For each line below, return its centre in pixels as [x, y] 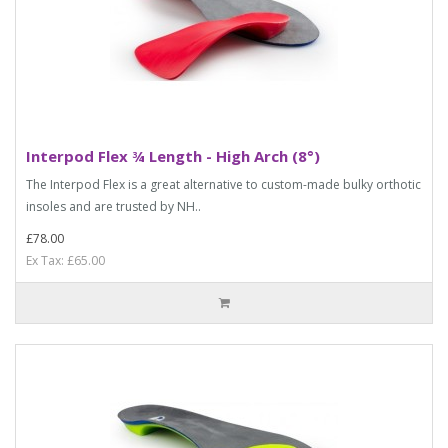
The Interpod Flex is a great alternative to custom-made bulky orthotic [223, 184]
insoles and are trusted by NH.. [113, 206]
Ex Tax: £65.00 [65, 260]
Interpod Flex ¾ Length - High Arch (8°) [173, 155]
